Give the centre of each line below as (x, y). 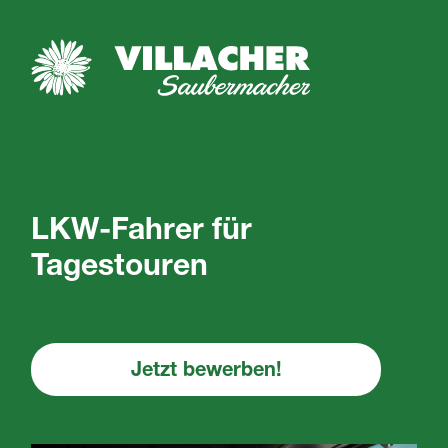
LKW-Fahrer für (142, 233)
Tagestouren (120, 269)
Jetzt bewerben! (206, 372)
